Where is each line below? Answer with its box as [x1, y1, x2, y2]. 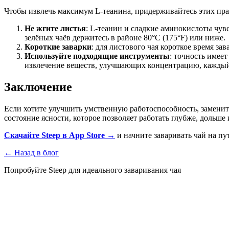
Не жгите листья [25, 24, 86, 33]
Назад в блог [14, 148, 59, 157]
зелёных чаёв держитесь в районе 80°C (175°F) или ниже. [25, 33, 225, 42]
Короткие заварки [25, 42, 91, 52]
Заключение [4, 80, 72, 94]
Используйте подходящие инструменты [25, 52, 170, 61]
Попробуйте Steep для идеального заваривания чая [4, 166, 181, 175]
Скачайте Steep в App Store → [4, 131, 115, 140]
